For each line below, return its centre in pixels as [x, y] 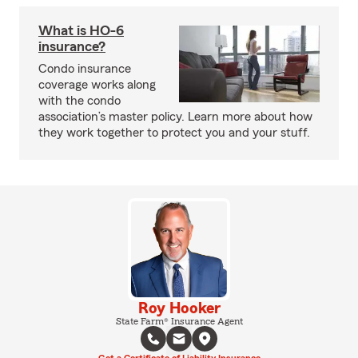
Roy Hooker [179, 308]
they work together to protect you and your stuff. [174, 133]
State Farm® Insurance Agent [179, 321]
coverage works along [97, 85]
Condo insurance [85, 69]
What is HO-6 [81, 30]
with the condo [80, 101]
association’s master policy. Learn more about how [175, 117]
